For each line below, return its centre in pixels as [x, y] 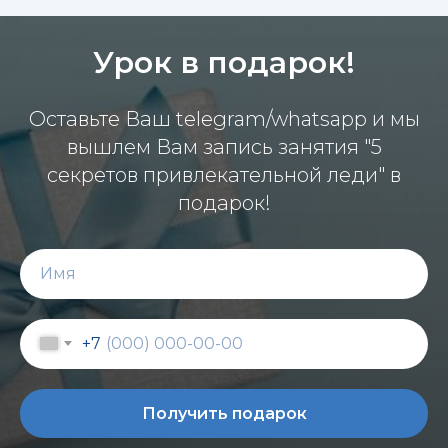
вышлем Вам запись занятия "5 [224, 146]
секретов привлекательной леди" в [224, 174]
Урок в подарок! [224, 62]
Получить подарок [224, 413]
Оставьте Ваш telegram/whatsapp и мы [224, 118]
